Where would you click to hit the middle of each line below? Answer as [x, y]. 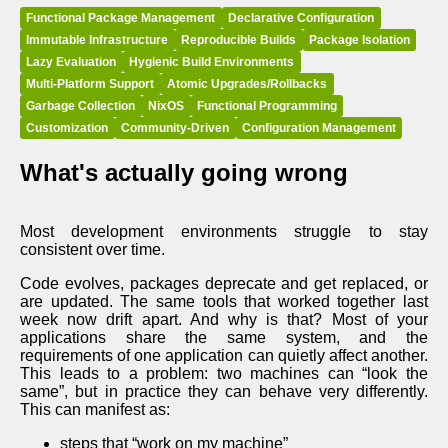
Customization [67, 127]
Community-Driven [175, 127]
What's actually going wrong [184, 172]
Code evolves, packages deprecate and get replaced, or [224, 283]
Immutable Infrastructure [97, 39]
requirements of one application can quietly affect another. [224, 355]
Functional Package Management [121, 17]
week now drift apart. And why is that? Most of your [224, 319]
